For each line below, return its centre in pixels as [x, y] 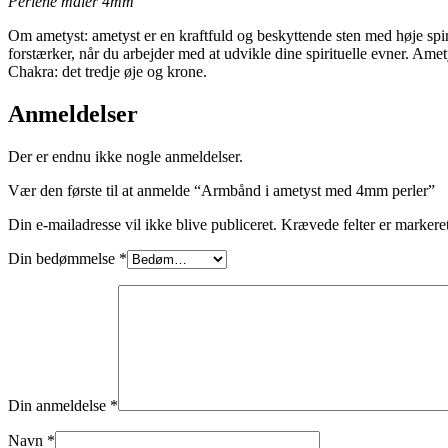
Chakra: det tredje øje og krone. [107, 71]
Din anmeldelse [59, 405]
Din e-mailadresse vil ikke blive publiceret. [142, 224]
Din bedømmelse [63, 258]
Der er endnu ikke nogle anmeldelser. [125, 156]
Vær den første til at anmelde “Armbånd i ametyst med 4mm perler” [221, 190]
